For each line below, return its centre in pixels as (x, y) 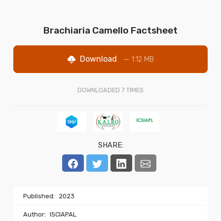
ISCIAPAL (63, 215)
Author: (35, 215)
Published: (40, 196)
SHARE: (110, 145)
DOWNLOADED (99, 90)
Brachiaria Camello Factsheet (110, 31)
